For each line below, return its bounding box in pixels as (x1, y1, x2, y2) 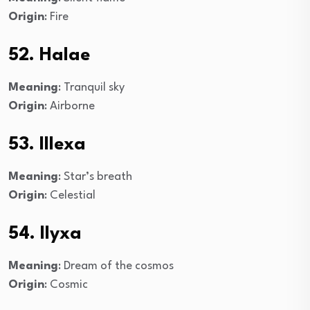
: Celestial (44, 189, 95, 201)
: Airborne (44, 100, 95, 112)
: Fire (44, 10, 69, 23)
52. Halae (8, 46, 91, 64)
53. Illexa (8, 135, 86, 154)
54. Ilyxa (8, 224, 82, 243)
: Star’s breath (58, 170, 132, 183)
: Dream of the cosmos (58, 259, 174, 272)
